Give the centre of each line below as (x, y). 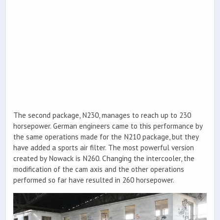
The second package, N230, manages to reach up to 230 (102, 115)
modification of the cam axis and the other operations (99, 169)
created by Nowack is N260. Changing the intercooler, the (104, 158)
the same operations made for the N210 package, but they (106, 137)
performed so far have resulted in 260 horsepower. (94, 180)
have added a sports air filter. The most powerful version (104, 147)
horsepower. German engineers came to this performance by (108, 126)
